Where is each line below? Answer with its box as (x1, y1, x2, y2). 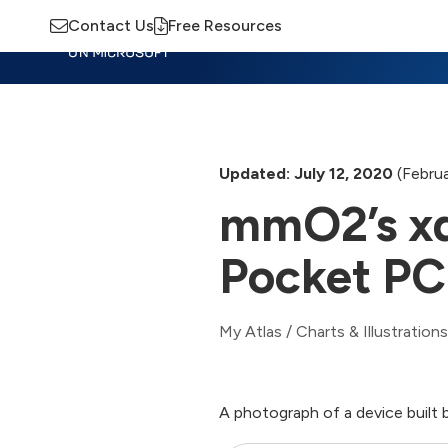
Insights (184, 33, 238, 50)
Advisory (349, 33, 409, 50)
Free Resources (168, 16, 282, 35)
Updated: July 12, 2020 (219, 163, 393, 183)
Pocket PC (219, 247, 446, 305)
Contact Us (68, 16, 154, 35)
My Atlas (219, 322, 282, 341)
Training (266, 33, 321, 50)
